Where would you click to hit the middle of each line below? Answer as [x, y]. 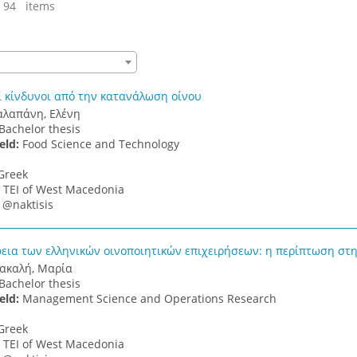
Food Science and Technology [100, 144]
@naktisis [27, 204]
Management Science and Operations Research [149, 298]
